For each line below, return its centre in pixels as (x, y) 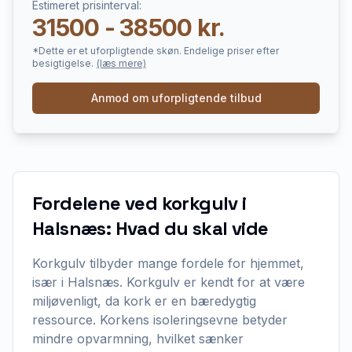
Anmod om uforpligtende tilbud (176, 98)
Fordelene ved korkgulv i (139, 203)
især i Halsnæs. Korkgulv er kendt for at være (169, 282)
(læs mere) (121, 63)
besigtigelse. (63, 63)
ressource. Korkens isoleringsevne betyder (160, 320)
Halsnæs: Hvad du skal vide (150, 228)
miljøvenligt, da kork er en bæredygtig (144, 301)
